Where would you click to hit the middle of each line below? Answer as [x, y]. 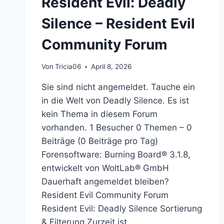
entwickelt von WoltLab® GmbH [105, 168]
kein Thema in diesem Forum [99, 114]
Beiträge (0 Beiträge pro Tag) [100, 141]
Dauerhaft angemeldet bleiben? [105, 182]
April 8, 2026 [111, 67]
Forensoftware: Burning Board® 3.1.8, [116, 155]
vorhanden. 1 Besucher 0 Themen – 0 [117, 128]
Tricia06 [68, 67]
